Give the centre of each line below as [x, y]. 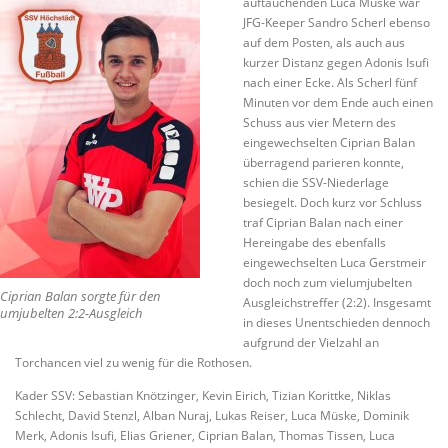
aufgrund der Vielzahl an [310, 343]
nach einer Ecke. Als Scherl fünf [329, 83]
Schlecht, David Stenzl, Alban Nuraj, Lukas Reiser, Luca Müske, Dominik [212, 416]
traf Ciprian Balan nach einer [322, 223]
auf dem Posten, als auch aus [323, 43]
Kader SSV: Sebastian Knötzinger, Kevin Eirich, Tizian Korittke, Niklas [203, 396]
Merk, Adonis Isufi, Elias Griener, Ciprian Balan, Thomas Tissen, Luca [205, 436]
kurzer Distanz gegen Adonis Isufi [335, 63]
